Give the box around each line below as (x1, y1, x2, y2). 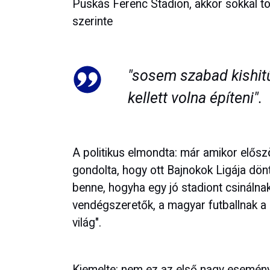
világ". (72, 215, 101, 230)
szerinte (72, 14, 113, 29)
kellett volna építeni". (127, 89, 262, 107)
